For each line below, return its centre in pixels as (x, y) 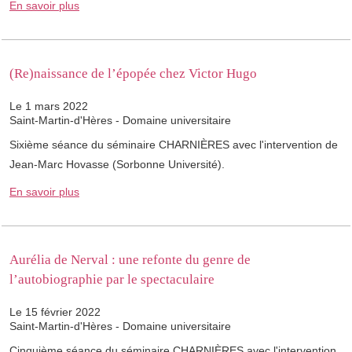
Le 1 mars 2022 (49, 106)
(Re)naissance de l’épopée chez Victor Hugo (133, 74)
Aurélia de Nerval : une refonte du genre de (130, 260)
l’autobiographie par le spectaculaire (112, 280)
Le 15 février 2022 (55, 312)
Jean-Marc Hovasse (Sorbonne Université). (117, 165)
